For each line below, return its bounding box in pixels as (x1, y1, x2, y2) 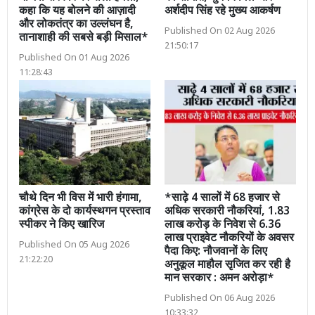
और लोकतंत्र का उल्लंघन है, (19, 17, 134, 32)
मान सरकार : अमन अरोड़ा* (165, 271, 274, 287)
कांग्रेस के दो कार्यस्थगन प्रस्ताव (19, 205, 150, 220)
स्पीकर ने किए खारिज (19, 218, 104, 233)
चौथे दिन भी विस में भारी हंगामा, (19, 191, 142, 207)
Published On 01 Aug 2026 (19, 52, 129, 64)
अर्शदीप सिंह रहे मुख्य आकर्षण (165, 4, 281, 19)
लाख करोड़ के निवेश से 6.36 (165, 218, 281, 233)
